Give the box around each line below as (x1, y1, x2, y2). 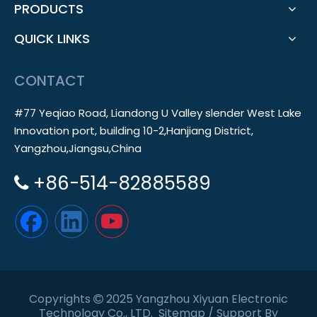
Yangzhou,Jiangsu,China (14, 141, 142, 156)
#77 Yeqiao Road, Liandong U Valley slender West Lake (14, 105, 301, 120)
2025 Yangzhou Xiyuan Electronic (103, 291, 288, 307)
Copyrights (29, 291, 93, 307)
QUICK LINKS (14, 30, 90, 47)
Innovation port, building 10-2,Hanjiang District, (14, 123, 253, 138)
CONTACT (14, 71, 85, 91)
